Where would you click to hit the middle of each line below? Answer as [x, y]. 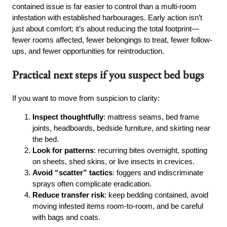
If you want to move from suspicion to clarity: [86, 98]
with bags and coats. [67, 217]
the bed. [46, 139]
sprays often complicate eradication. [92, 184]
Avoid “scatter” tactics [73, 173]
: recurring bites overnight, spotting [151, 150]
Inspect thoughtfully [68, 117]
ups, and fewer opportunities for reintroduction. [88, 51]
